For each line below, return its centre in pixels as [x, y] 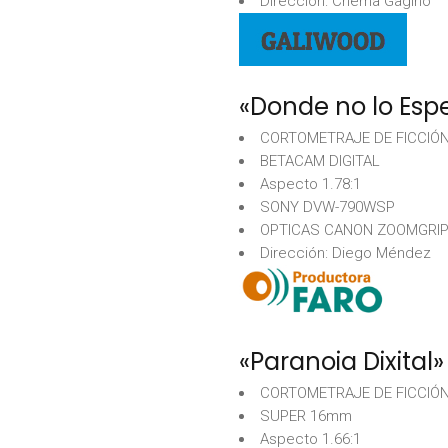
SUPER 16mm [306, 415]
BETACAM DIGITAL [320, 161]
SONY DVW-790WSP [327, 207]
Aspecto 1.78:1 [310, 184]
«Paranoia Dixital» [341, 361]
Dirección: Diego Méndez [345, 253]
